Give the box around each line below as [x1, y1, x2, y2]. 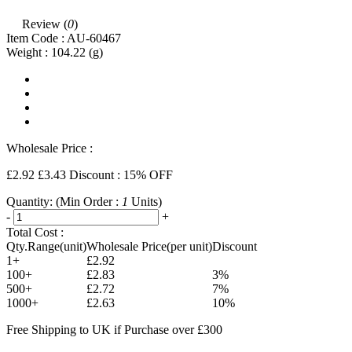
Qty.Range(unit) [6, 239, 86, 253]
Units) [128, 194, 162, 208]
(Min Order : [56, 194, 122, 208]
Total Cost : [6, 225, 64, 239]
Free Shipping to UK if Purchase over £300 [6, 322, 222, 336]
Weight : [6, 45, 51, 59]
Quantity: [6, 194, 56, 208]
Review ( [22, 16, 68, 31]
